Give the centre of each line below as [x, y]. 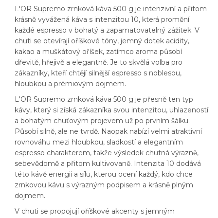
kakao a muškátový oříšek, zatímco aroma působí [98, 51]
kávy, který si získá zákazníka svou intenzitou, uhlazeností [111, 110]
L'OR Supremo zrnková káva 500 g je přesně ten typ [104, 99]
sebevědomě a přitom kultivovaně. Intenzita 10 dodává [108, 163]
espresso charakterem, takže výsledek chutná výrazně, [107, 153]
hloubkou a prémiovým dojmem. [70, 83]
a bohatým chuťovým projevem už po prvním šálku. [102, 120]
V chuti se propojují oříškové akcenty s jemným [95, 211]
